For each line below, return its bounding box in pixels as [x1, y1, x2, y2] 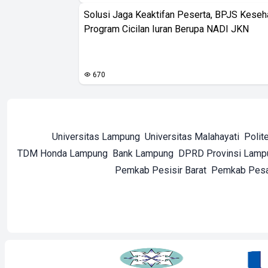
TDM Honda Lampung [17, 148, 108, 160]
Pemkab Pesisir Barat [115, 165, 206, 176]
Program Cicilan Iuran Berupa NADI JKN [84, 23, 249, 35]
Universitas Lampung [52, 131, 140, 143]
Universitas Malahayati [145, 131, 239, 143]
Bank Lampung [112, 148, 173, 160]
